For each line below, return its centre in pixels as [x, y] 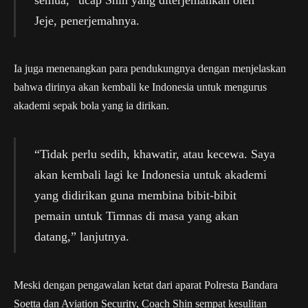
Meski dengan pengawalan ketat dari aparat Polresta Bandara [146, 285]
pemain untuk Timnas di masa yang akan [136, 216]
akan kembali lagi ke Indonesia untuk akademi [150, 175]
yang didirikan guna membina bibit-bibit [135, 196]
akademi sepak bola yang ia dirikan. [91, 106]
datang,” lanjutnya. [81, 237]
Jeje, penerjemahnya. [87, 20]
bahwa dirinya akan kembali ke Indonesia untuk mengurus [140, 87]
